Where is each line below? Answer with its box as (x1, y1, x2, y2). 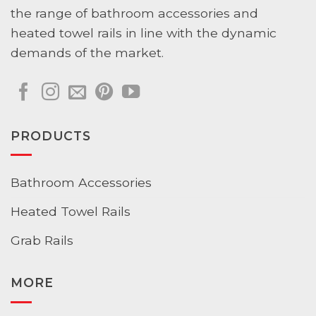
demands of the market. (11, 45, 164, 61)
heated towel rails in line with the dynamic (11, 25, 276, 41)
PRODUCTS (11, 128, 92, 143)
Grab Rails (11, 232, 73, 248)
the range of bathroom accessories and (11, 6, 258, 21)
